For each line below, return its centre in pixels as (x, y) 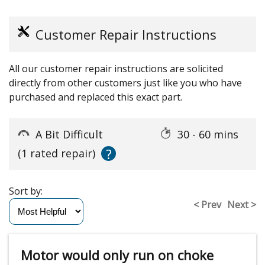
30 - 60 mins (209, 135)
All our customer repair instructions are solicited (116, 69)
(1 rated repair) (56, 153)
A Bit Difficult (71, 135)
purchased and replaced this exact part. (96, 97)
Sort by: (28, 191)
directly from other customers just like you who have (125, 83)
